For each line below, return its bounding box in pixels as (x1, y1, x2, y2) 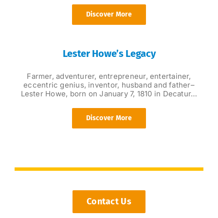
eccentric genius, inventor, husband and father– (23, 80, 195, 90)
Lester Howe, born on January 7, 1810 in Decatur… (20, 89, 198, 99)
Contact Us (87, 196, 131, 207)
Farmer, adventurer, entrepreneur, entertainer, (27, 72, 191, 81)
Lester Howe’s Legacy (62, 47, 156, 59)
